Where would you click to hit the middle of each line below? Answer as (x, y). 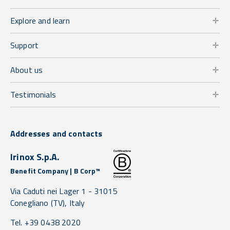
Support (25, 45)
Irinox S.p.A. (35, 157)
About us (27, 70)
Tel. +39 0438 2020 (45, 222)
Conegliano (30, 203)
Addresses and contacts (56, 133)
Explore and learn (40, 20)
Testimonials (33, 94)
